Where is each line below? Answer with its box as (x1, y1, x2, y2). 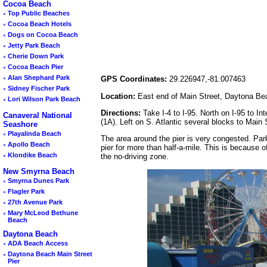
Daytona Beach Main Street (8, 250, 92, 258)
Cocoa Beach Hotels (8, 20, 72, 28)
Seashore (3, 120, 38, 129)
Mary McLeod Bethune (8, 209, 78, 217)
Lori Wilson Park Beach (8, 95, 80, 103)
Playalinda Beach (8, 130, 61, 138)
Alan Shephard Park (8, 74, 70, 82)
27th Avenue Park (8, 198, 63, 206)
